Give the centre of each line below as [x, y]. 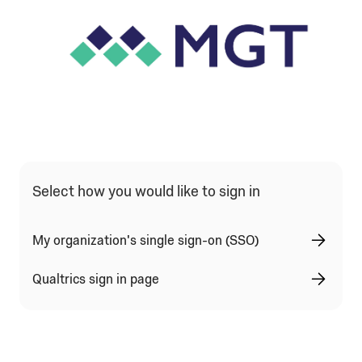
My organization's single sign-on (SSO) [145, 240]
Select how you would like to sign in [146, 191]
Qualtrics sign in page [96, 279]
